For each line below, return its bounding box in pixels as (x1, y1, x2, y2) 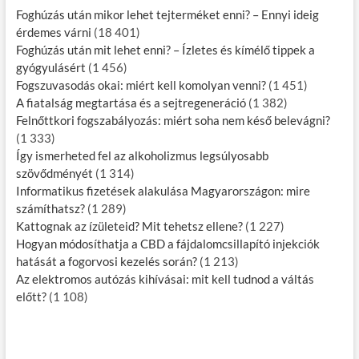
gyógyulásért (15, 60, 86, 75)
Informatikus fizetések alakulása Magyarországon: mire (15, 184, 310, 199)
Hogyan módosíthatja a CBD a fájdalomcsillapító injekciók (15, 236, 320, 252)
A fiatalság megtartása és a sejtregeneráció (15, 95, 246, 111)
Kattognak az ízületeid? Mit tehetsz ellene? (15, 219, 243, 234)
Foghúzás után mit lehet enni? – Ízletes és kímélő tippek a (15, 42, 315, 58)
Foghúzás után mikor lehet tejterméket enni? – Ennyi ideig (15, 7, 319, 22)
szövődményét (15, 166, 93, 181)
